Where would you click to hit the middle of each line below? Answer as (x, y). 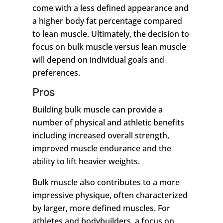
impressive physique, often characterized (110, 195)
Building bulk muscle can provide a (97, 110)
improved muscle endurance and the (102, 149)
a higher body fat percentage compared (107, 21)
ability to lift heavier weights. (87, 162)
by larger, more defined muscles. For (101, 208)
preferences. (56, 73)
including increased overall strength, (101, 136)
